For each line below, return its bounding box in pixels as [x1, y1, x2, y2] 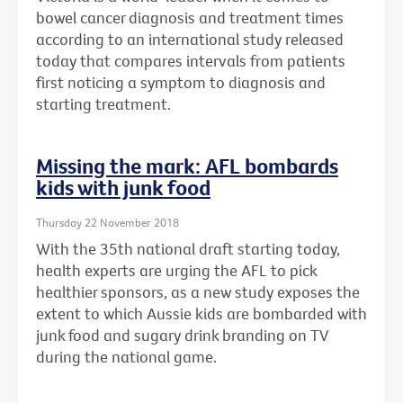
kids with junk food [36, 173, 210, 201]
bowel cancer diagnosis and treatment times [36, 6, 344, 28]
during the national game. [36, 345, 217, 367]
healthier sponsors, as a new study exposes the [36, 281, 360, 302]
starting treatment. [36, 93, 171, 114]
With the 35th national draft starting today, [36, 237, 340, 259]
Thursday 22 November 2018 [36, 214, 179, 229]
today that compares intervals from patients [36, 49, 345, 71]
